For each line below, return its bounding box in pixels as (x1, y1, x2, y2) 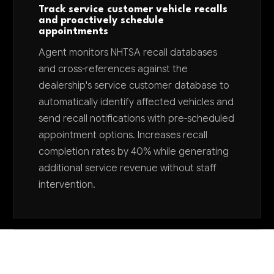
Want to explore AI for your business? (49, 251, 225, 265)
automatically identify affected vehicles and (39, 96, 234, 108)
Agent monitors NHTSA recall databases (39, 46, 218, 59)
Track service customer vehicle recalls (39, 5, 228, 15)
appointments (39, 27, 109, 37)
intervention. (39, 179, 96, 191)
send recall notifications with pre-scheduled (39, 113, 235, 125)
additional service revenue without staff (39, 162, 217, 174)
